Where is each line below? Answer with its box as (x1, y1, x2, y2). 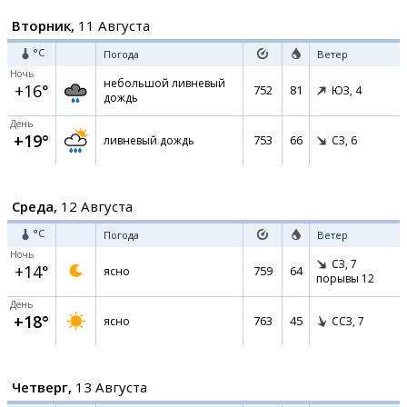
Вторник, (12, 16, 74, 35)
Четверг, (12, 378, 72, 396)
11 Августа (74, 16, 150, 35)
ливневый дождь (104, 133, 194, 148)
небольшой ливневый (104, 75, 225, 91)
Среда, (12, 197, 57, 215)
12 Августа (57, 197, 133, 215)
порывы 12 (316, 271, 374, 287)
